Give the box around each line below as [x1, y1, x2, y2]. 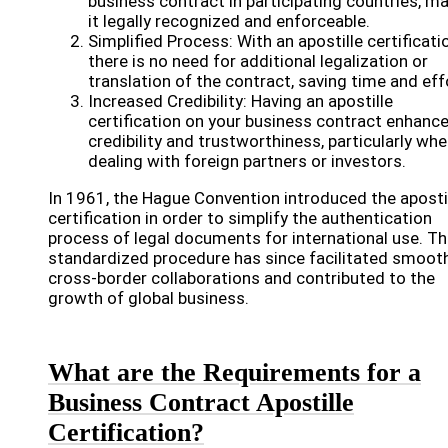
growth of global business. [48, 288, 249, 308]
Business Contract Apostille [48, 388, 354, 417]
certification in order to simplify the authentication [48, 208, 432, 228]
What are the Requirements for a [48, 358, 421, 387]
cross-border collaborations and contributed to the [48, 268, 435, 288]
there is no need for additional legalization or [88, 51, 428, 71]
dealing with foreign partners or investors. [88, 151, 406, 171]
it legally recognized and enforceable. [88, 11, 370, 31]
